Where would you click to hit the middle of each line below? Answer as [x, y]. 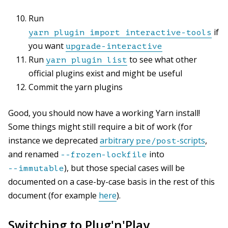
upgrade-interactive [114, 46]
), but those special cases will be [124, 168]
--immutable [36, 168]
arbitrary [118, 140]
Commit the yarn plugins [76, 87]
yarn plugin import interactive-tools [120, 32]
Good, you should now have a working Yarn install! [104, 113]
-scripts [191, 140]
